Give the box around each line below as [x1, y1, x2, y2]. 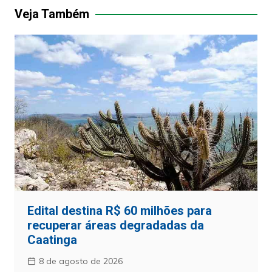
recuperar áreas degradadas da [27, 218, 204, 233]
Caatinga [27, 233, 77, 248]
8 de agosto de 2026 [38, 256, 123, 267]
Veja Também [14, 7, 89, 22]
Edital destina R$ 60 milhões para [27, 203, 212, 219]
